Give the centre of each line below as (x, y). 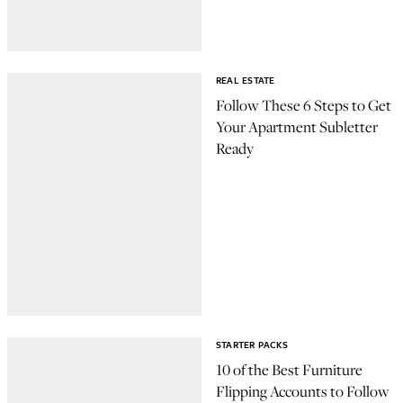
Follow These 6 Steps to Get (304, 106)
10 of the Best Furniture (289, 370)
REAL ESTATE (246, 80)
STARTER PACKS (252, 345)
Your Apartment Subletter (297, 127)
